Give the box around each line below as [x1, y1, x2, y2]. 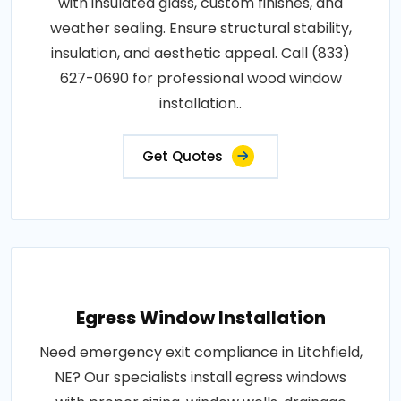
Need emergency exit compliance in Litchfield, [38, 342, 363, 363]
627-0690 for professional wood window [59, 68, 342, 90]
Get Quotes [142, 147, 223, 166]
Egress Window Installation [75, 305, 326, 331]
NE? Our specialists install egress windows [55, 367, 346, 388]
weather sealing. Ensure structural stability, [49, 18, 352, 39]
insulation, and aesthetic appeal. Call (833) [51, 43, 350, 64]
